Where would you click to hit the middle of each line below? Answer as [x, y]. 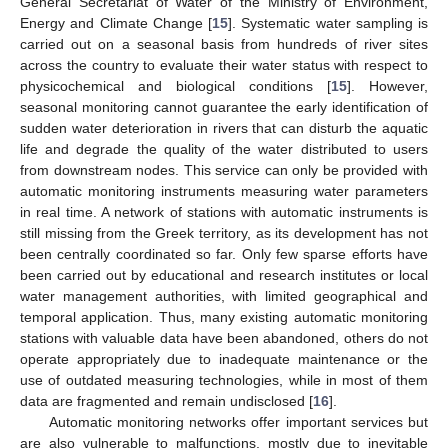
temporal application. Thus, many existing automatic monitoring [224, 316]
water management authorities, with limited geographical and [224, 295]
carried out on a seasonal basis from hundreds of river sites [224, 43]
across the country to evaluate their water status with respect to [224, 64]
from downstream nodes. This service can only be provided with [224, 169]
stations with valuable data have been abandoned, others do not [224, 337]
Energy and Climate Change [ [116, 22]
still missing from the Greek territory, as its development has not [224, 232]
